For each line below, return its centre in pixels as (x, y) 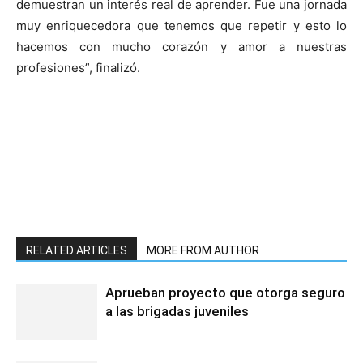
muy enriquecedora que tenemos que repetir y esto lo (181, 26)
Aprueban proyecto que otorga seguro (225, 293)
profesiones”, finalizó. (78, 68)
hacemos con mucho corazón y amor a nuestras (181, 47)
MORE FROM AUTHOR (203, 251)
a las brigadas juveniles (177, 312)
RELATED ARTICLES (77, 251)
